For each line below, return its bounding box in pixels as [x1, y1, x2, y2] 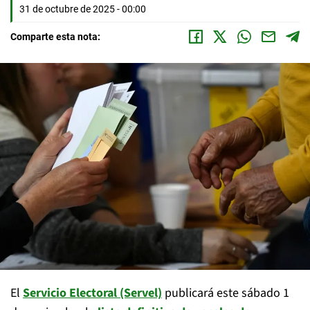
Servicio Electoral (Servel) [23, 284, 162, 302]
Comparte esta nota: [10, 31, 100, 42]
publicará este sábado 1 [162, 284, 289, 302]
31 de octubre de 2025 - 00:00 [19, 3, 146, 15]
